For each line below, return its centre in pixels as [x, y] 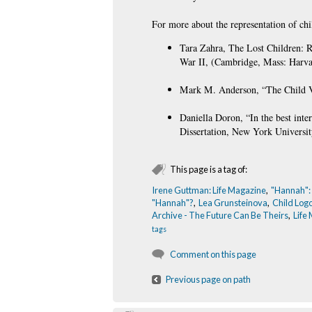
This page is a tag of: [209, 169]
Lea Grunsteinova [233, 202]
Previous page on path [208, 279]
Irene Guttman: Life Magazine [209, 190]
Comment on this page [213, 254]
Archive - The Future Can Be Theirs [220, 215]
